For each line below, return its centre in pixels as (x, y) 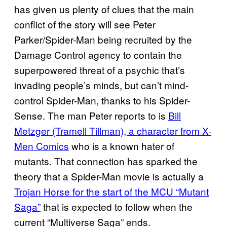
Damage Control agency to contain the (98, 54)
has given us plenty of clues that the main (104, 9)
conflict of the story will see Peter (85, 24)
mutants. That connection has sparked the (106, 161)
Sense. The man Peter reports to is (91, 115)
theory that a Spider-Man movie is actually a (109, 176)
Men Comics (42, 145)
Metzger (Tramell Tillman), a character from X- (113, 130)
